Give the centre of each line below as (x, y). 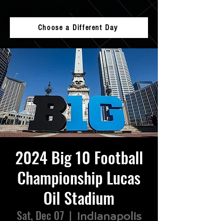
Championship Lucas (79, 177)
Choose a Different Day (78, 28)
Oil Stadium (79, 198)
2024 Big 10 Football (79, 157)
